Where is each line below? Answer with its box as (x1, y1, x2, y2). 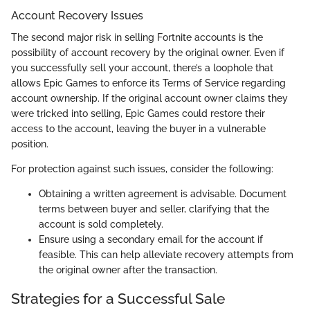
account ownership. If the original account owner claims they (11, 93, 288, 104)
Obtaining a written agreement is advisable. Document (39, 188, 286, 200)
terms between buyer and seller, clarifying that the (39, 203, 269, 215)
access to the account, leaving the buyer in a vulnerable (11, 123, 266, 135)
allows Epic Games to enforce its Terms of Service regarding (11, 77, 286, 89)
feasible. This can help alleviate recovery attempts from (39, 249, 293, 261)
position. (11, 138, 48, 150)
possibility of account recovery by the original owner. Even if (11, 47, 284, 59)
